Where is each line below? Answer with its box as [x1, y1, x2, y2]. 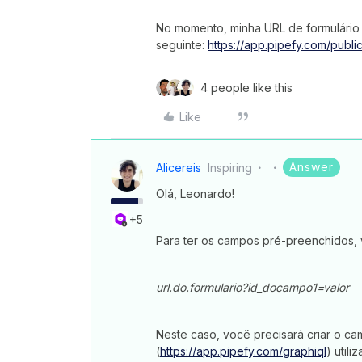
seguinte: [156, 37, 208, 52]
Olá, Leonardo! [156, 186, 234, 200]
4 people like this [200, 80, 293, 95]
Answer [289, 159, 334, 174]
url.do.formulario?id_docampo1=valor [156, 280, 349, 294]
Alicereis [156, 160, 201, 175]
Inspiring [208, 160, 252, 175]
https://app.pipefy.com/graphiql [160, 343, 326, 358]
